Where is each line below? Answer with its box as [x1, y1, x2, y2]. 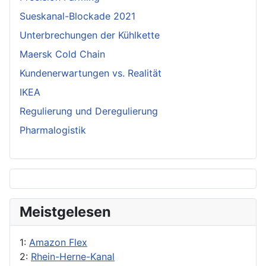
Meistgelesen [20, 202, 111, 220]
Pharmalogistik [20, 123, 86, 136]
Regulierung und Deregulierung [20, 104, 158, 117]
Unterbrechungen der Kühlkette [20, 28, 160, 41]
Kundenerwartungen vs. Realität [20, 66, 161, 79]
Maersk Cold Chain [20, 47, 105, 60]
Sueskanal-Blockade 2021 [20, 9, 135, 22]
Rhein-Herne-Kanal [31, 250, 115, 262]
